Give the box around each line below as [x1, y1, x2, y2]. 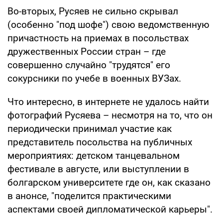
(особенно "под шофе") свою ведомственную [7, 18, 210, 30]
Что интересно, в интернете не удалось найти [7, 96, 209, 108]
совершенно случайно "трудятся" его [7, 59, 170, 71]
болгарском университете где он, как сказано [7, 176, 211, 188]
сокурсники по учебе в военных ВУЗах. [7, 72, 181, 84]
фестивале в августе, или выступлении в [7, 163, 189, 175]
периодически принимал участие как [7, 122, 172, 134]
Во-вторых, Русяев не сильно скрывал [7, 5, 178, 17]
